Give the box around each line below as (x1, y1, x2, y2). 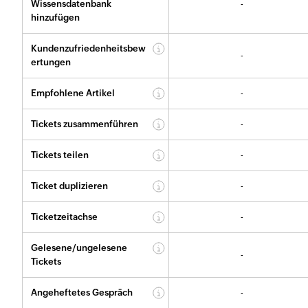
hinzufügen (31, 12, 80, 23)
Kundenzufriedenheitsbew (31, 43, 146, 54)
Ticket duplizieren (31, 180, 108, 191)
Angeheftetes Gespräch (31, 287, 133, 298)
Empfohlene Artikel (31, 87, 115, 98)
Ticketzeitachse (31, 211, 98, 222)
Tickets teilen (31, 149, 89, 160)
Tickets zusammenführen (31, 118, 138, 129)
